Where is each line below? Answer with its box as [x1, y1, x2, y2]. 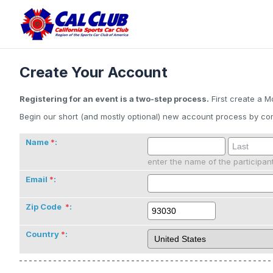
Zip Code [26, 202, 63, 212]
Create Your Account [19, 63, 168, 82]
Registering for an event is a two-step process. [19, 94, 209, 104]
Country [26, 229, 59, 239]
